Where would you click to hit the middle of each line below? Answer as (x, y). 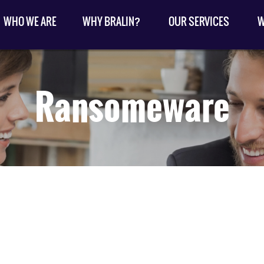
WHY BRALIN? (111, 22)
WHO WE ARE (30, 22)
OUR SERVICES (199, 22)
